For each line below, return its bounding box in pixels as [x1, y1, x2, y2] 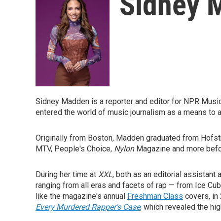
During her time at [36, 170, 98, 179]
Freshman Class [127, 191, 183, 201]
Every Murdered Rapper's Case [36, 202, 140, 212]
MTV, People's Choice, [36, 144, 114, 153]
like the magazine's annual [36, 191, 127, 201]
